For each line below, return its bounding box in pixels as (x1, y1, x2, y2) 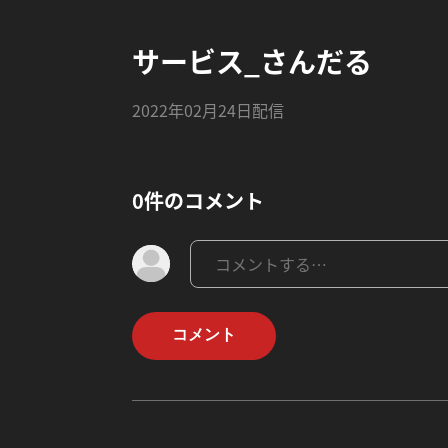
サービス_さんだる (132, 40, 372, 81)
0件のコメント (132, 185, 264, 215)
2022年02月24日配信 (132, 97, 284, 122)
